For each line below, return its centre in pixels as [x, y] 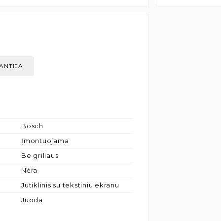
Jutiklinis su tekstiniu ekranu [70, 185]
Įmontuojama [45, 141]
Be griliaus [40, 155]
